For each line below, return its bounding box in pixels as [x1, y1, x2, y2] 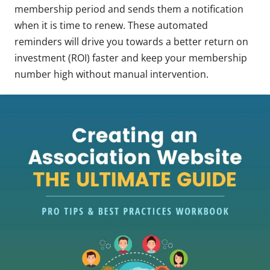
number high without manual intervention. [14, 67, 209, 81]
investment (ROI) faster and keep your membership [14, 51, 247, 64]
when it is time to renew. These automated [14, 18, 208, 32]
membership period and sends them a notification [14, 2, 243, 16]
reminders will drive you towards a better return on [14, 34, 248, 48]
